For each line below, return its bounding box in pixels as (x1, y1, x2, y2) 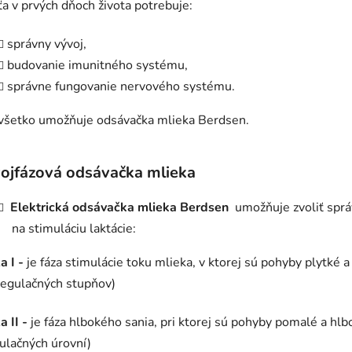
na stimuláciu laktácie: (12, 220, 136, 238)
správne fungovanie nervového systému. (7, 78, 235, 96)
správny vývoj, (7, 35, 86, 53)
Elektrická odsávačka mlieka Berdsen (10, 199, 229, 217)
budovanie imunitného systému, (7, 57, 188, 75)
